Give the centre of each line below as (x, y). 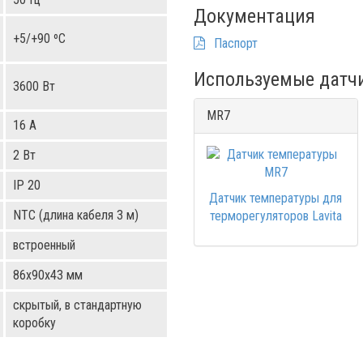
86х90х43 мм (48, 275)
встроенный (44, 245)
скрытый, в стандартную (77, 305)
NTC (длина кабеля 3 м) (76, 215)
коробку (34, 323)
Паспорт (234, 43)
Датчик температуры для (276, 198)
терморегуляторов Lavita (275, 216)
